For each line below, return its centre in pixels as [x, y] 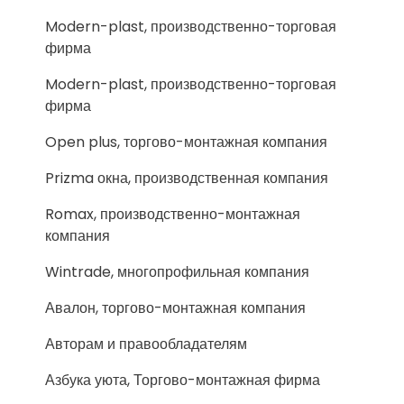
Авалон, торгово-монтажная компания [175, 308]
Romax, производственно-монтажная [173, 214]
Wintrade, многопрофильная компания [177, 272]
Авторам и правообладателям [146, 344]
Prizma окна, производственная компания [187, 178]
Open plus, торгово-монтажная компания [186, 142]
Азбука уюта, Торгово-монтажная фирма [183, 380]
